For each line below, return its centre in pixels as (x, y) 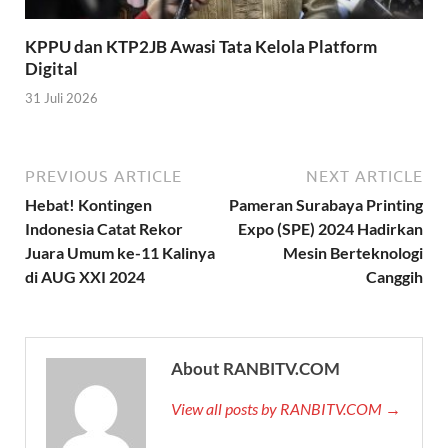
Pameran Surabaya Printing (326, 204)
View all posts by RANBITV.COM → (286, 408)
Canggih (394, 276)
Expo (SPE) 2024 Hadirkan (330, 228)
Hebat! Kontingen (88, 204)
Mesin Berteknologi (353, 252)
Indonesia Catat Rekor (104, 228)
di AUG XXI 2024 (85, 276)
